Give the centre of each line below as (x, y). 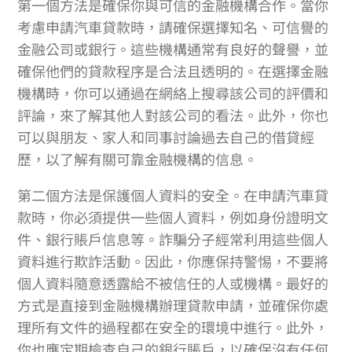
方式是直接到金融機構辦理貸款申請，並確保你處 (173, 305)
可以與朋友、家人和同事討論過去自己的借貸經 (166, 137)
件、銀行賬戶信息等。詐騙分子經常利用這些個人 (173, 239)
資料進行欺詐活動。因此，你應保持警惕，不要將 (173, 261)
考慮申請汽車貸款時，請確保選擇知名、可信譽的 (173, 27)
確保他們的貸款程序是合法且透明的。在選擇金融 (173, 71)
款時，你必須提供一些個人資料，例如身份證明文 (173, 217)
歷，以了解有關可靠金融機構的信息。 (138, 159)
